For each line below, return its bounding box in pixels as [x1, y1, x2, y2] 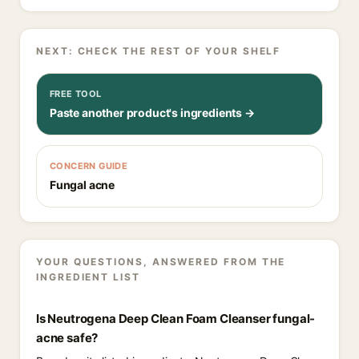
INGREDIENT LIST [36, 271, 140, 283]
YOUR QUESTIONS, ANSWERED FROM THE [36, 256, 286, 268]
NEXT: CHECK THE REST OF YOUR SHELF [36, 45, 281, 57]
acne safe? [36, 330, 99, 345]
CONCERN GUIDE [50, 160, 128, 171]
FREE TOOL [50, 88, 102, 99]
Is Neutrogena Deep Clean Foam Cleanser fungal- [36, 311, 316, 326]
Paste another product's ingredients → [50, 106, 255, 119]
